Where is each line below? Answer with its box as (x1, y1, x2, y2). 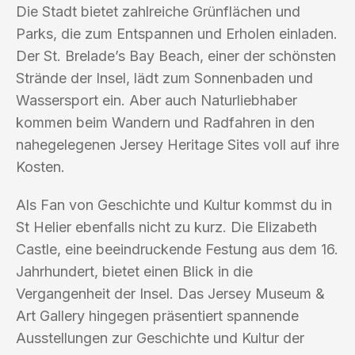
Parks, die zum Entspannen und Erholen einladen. (16, 25, 338, 42)
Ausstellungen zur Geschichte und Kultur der (16, 329, 304, 346)
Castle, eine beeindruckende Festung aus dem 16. (16, 240, 338, 258)
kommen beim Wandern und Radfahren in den (16, 113, 315, 131)
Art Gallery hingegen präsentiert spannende (16, 307, 299, 324)
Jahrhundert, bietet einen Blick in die (16, 262, 253, 280)
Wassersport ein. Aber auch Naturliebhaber (16, 91, 297, 109)
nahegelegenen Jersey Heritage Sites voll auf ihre (16, 136, 339, 153)
